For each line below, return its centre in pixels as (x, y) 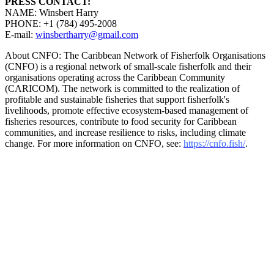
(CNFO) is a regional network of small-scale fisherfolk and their (128, 67)
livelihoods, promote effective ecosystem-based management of (127, 111)
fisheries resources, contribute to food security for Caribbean (121, 122)
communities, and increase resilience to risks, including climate (125, 133)
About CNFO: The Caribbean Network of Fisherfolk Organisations (135, 56)
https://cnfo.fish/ (214, 144)
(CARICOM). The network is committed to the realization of (122, 89)
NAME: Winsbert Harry (52, 13)
